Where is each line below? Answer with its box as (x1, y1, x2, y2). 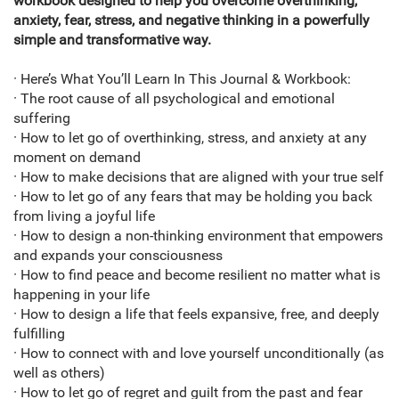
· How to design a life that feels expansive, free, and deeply (13, 305, 379, 323)
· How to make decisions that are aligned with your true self (13, 168, 384, 186)
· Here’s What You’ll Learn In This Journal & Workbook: (13, 70, 351, 88)
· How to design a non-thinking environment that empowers (13, 227, 383, 245)
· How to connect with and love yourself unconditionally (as (13, 345, 384, 362)
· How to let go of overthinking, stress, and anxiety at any (13, 129, 367, 147)
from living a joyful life (13, 208, 155, 225)
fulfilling (13, 325, 65, 343)
